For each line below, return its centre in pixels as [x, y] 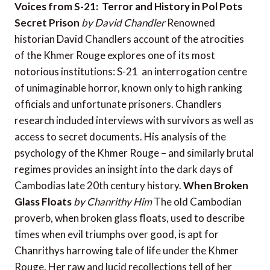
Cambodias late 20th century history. [99, 186]
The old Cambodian [197, 202]
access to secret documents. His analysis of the [120, 137]
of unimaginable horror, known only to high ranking [128, 88]
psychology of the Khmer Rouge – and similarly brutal [134, 153]
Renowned [190, 23]
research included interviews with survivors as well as [134, 121]
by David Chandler [123, 23]
